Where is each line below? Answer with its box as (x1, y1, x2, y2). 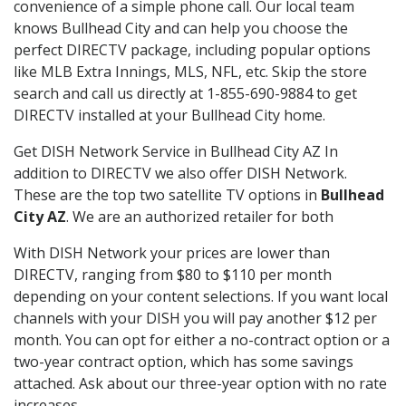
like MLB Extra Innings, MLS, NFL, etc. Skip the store (14, 61, 367, 82)
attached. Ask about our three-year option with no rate (14, 372, 387, 393)
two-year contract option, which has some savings (14, 351, 353, 372)
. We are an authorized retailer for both (66, 206, 333, 227)
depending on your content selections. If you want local (14, 285, 388, 306)
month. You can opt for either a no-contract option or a (14, 329, 390, 350)
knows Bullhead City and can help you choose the (14, 17, 348, 38)
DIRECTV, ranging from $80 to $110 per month (14, 264, 332, 285)
